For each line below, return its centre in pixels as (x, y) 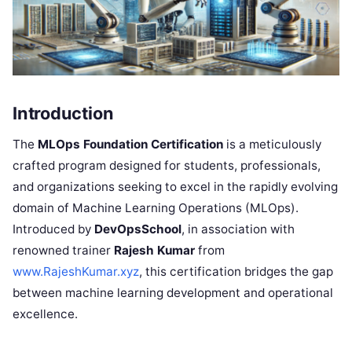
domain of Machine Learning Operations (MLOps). (156, 208)
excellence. (45, 314)
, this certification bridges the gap (236, 272)
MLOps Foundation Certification (130, 145)
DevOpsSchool (138, 229)
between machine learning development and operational (173, 293)
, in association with (238, 229)
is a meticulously (272, 145)
